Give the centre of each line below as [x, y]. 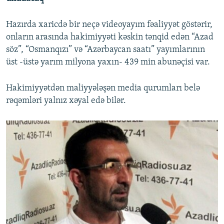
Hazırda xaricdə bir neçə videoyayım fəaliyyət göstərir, [109, 25]
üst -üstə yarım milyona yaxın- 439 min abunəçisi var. [108, 62]
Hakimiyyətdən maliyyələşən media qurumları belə [103, 88]
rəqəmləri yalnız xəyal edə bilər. [66, 101]
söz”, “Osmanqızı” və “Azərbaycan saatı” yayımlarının [105, 50]
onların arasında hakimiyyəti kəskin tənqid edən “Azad [110, 37]
